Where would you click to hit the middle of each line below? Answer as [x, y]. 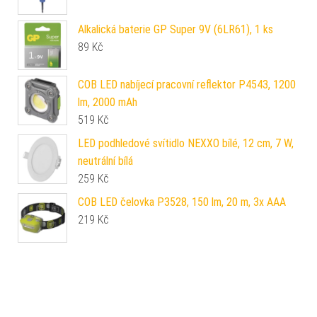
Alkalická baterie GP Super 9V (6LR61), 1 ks [175, 29]
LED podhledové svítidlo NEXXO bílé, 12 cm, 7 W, [186, 143]
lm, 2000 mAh [108, 102]
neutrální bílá [105, 161]
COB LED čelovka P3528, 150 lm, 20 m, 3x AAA [182, 202]
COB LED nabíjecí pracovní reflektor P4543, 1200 [187, 84]
